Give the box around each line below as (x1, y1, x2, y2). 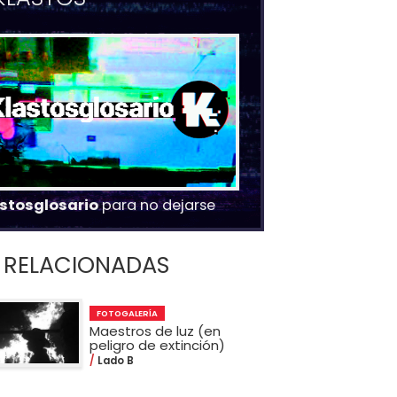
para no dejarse (97, 194, 215, 215)
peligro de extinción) (89, 336, 225, 355)
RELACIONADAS (3, 248, 169, 281)
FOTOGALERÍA (96, 307, 158, 320)
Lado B (94, 354, 134, 369)
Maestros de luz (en (89, 322, 221, 341)
